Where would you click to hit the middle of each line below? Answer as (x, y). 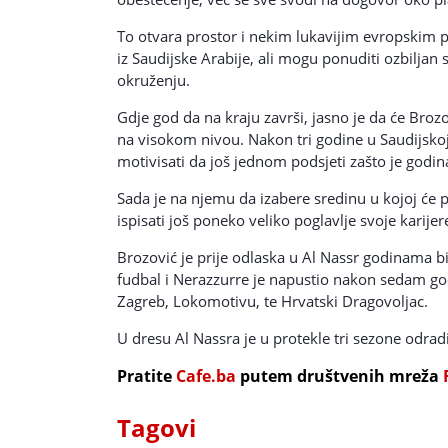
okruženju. (153, 79)
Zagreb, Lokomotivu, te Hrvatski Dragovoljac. (272, 300)
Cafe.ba (206, 375)
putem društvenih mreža (339, 375)
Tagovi (156, 427)
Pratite (146, 375)
